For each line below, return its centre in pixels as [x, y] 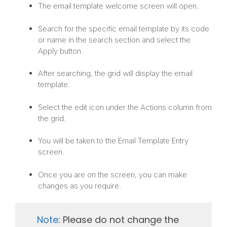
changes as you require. [80, 185]
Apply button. [61, 51]
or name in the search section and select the [114, 40]
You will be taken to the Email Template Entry [113, 141]
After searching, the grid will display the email [115, 73]
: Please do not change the [118, 219]
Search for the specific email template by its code [124, 28]
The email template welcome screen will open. [118, 6]
